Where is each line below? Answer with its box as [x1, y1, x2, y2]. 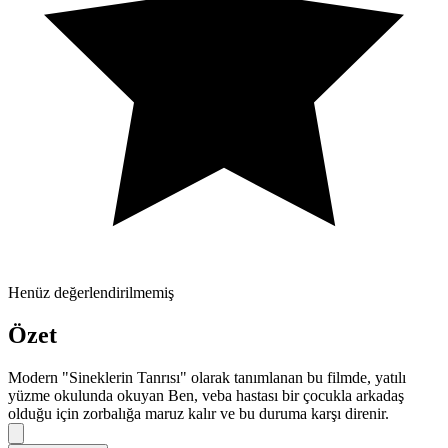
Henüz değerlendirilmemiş [8, 283, 174, 301]
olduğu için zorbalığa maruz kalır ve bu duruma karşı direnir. [8, 404, 389, 422]
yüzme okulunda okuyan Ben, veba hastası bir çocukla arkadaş [8, 386, 404, 404]
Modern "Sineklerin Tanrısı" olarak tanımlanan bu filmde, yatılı [8, 368, 406, 386]
